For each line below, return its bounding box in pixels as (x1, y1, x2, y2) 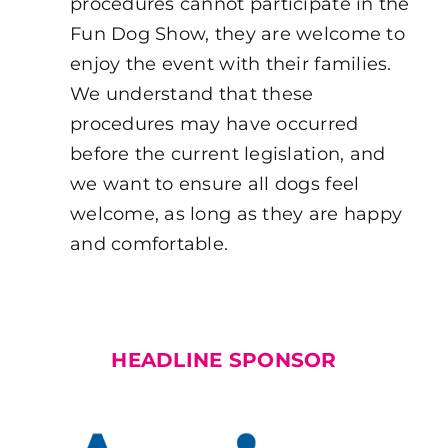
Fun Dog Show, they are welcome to (69, 22, 405, 45)
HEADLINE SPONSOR (111, 347, 337, 372)
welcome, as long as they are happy (69, 202, 403, 225)
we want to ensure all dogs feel (69, 172, 360, 195)
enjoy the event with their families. (69, 52, 392, 75)
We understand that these (69, 82, 314, 105)
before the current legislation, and (69, 142, 386, 165)
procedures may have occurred (69, 112, 359, 135)
